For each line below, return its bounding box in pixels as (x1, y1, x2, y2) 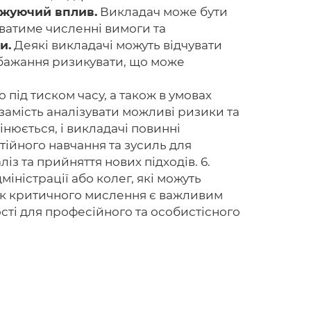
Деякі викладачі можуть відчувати (11, 38, 222, 52)
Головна (110, 57, 156, 70)
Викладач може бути (97, 5, 228, 19)
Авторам (110, 86, 160, 99)
